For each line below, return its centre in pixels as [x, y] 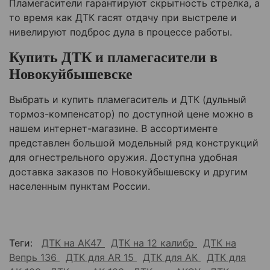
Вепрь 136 [34, 257]
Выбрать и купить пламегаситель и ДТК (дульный [128, 100]
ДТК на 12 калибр [154, 243]
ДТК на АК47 [73, 243]
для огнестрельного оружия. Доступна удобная [123, 158]
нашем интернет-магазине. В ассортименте [113, 129]
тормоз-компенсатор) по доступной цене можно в [131, 114]
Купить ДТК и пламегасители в [113, 58]
